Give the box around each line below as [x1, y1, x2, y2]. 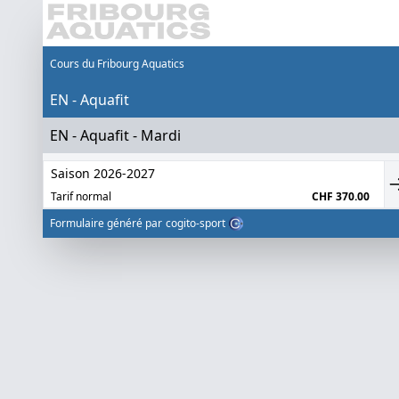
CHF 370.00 [312, 189, 370, 204]
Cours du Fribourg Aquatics [50, 56, 184, 71]
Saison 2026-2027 [51, 165, 155, 182]
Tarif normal [51, 189, 111, 204]
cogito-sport [166, 216, 225, 231]
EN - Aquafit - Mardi [50, 126, 181, 145]
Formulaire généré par [50, 216, 162, 231]
